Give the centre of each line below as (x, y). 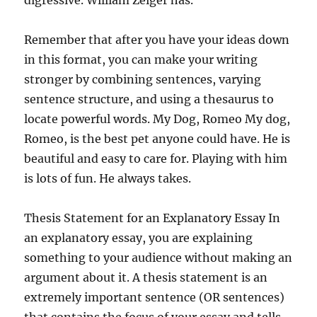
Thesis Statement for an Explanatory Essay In (152, 218)
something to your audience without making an (158, 258)
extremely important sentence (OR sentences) (155, 297)
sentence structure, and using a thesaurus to (149, 99)
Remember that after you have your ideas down (157, 40)
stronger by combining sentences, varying (143, 79)
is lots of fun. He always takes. (108, 178)
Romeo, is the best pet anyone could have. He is (157, 139)
